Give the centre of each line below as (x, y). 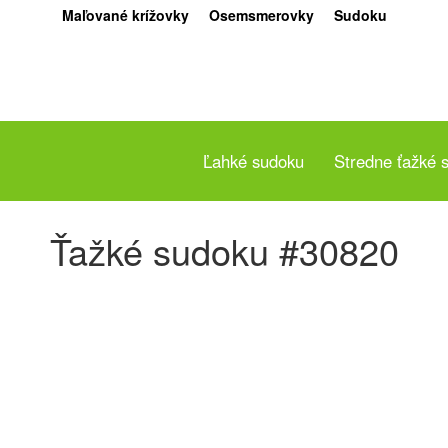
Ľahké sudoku (253, 161)
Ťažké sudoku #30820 (224, 251)
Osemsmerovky (261, 15)
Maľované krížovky (125, 15)
